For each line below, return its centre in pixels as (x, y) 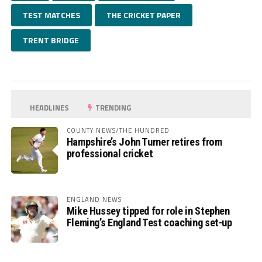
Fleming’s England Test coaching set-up (149, 223)
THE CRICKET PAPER (143, 15)
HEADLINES (49, 108)
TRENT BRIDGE (51, 40)
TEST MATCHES (51, 15)
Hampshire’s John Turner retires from (144, 142)
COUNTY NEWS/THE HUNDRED (118, 130)
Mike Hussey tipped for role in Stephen (148, 211)
